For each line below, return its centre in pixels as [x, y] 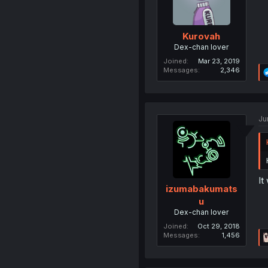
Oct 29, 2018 [218, 226]
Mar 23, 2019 [219, 61]
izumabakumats [201, 189]
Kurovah [202, 36]
